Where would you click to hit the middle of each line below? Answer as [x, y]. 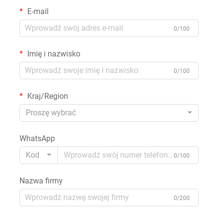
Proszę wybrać [51, 112]
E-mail [37, 11]
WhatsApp [37, 138]
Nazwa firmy [41, 181]
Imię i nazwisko [53, 54]
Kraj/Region [47, 96]
